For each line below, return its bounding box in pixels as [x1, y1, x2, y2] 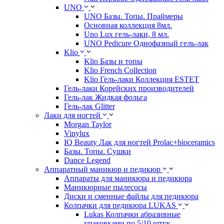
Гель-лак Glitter [64, 102, 115, 110]
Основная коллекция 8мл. [84, 21, 172, 29]
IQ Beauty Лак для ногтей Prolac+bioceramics [64, 138, 215, 146]
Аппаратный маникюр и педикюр [44, 165, 160, 173]
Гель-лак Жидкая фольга [64, 93, 147, 101]
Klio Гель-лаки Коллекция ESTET [84, 75, 199, 83]
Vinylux [64, 129, 89, 137]
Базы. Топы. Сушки [64, 147, 131, 155]
